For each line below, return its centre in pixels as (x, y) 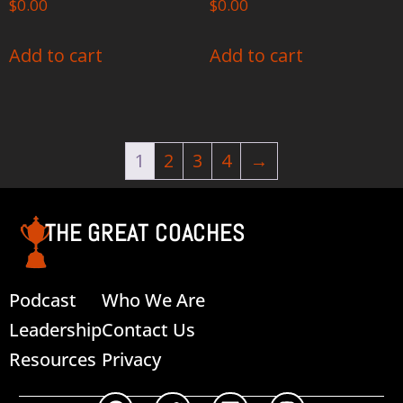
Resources (53, 359)
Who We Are (153, 300)
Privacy (131, 359)
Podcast (43, 300)
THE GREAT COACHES (145, 233)
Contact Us (148, 329)
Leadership (55, 329)
